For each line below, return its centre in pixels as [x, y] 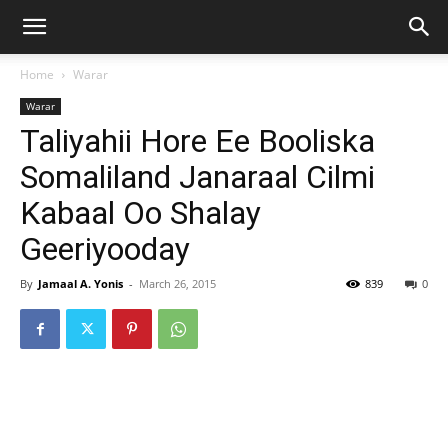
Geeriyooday [105, 249]
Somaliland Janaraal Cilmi [197, 177]
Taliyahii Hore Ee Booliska [197, 141]
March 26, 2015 [177, 283]
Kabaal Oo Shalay [140, 213]
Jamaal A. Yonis [80, 283]
